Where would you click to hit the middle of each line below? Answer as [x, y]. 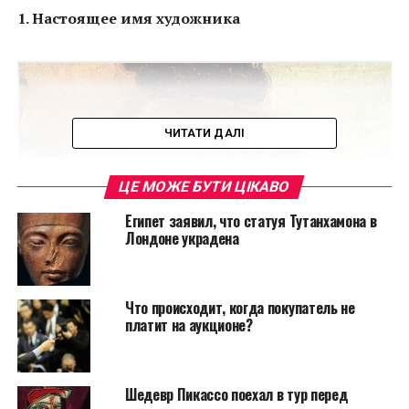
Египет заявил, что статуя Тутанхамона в [251, 221]
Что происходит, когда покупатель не [240, 308]
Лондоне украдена [182, 238]
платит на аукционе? [189, 325]
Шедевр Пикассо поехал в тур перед [236, 394]
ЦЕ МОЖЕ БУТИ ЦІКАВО [205, 187]
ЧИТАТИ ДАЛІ [204, 133]
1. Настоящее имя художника [128, 18]
